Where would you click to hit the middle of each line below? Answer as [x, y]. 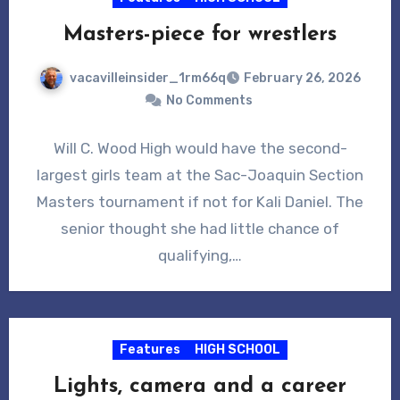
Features [150, 350]
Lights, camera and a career [200, 387]
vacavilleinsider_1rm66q [148, 78]
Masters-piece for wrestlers [200, 34]
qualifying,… [200, 256]
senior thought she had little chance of [200, 229]
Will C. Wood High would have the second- [200, 149]
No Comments [209, 101]
